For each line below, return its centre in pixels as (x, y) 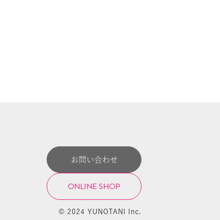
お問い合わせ (94, 160)
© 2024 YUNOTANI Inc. (100, 212)
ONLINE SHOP (94, 187)
